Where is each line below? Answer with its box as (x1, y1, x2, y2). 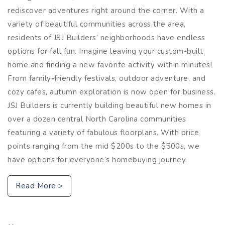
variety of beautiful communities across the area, (8, 19, 186, 29)
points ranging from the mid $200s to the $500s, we (8, 141, 199, 151)
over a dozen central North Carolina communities (8, 114, 186, 124)
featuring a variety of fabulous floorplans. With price (8, 127, 199, 138)
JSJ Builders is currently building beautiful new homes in (8, 100, 211, 110)
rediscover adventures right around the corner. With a (8, 5, 204, 16)
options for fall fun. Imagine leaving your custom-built (8, 46, 203, 56)
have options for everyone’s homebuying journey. (8, 154, 187, 165)
